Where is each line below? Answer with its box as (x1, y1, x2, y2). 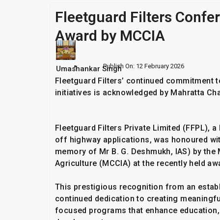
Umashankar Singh (56, 64, 122, 73)
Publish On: (103, 62, 135, 70)
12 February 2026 (136, 62, 184, 70)
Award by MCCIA (55, 27, 165, 44)
